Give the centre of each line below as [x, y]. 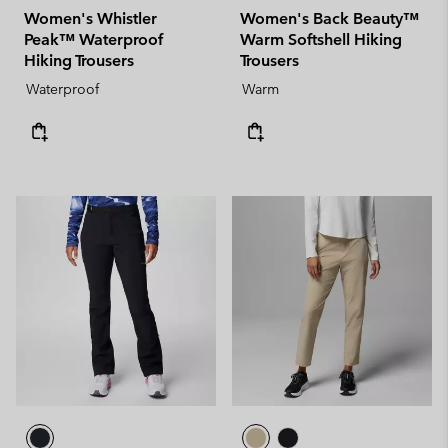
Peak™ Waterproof [94, 39]
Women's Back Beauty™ [329, 18]
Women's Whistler [90, 18]
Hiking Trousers [79, 60]
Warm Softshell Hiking [321, 39]
